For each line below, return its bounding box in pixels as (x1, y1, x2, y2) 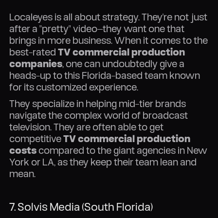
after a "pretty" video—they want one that (9, 22, 185, 35)
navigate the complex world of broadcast (9, 109, 188, 121)
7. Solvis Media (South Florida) (9, 200, 153, 213)
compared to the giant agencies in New (36, 144, 208, 156)
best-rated (9, 45, 58, 58)
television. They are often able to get (9, 120, 164, 133)
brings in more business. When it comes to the (9, 34, 208, 46)
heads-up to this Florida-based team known (9, 69, 200, 81)
